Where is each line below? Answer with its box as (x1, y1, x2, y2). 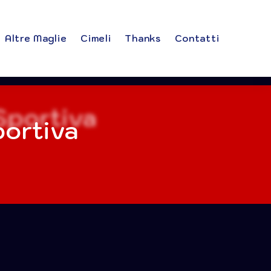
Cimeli (80, 33, 111, 44)
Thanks (125, 33, 161, 44)
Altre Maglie (4, 33, 67, 44)
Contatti (174, 33, 220, 44)
